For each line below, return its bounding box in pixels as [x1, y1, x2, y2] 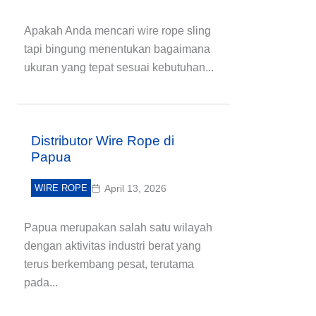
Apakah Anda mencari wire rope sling [24, 25, 211, 37]
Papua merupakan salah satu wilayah [24, 221, 212, 233]
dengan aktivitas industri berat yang [24, 240, 201, 252]
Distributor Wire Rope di [31, 133, 174, 148]
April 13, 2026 [104, 183, 166, 194]
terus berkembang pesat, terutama [24, 258, 194, 270]
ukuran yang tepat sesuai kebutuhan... [24, 61, 214, 73]
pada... [24, 276, 58, 288]
